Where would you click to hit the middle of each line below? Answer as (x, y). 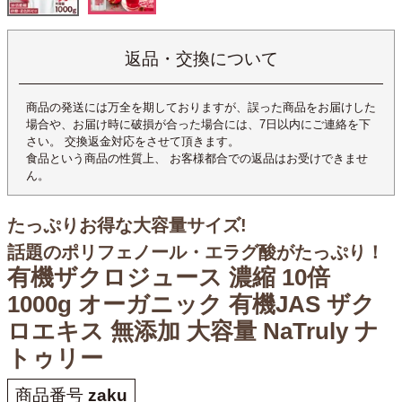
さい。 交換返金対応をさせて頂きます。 (133, 141)
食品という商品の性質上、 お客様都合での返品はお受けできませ (197, 158)
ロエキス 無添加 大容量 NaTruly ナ (193, 331)
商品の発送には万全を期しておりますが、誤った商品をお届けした (201, 107)
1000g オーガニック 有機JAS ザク (191, 304)
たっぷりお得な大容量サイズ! (127, 224)
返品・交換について (201, 58)
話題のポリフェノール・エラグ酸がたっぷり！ (196, 251)
